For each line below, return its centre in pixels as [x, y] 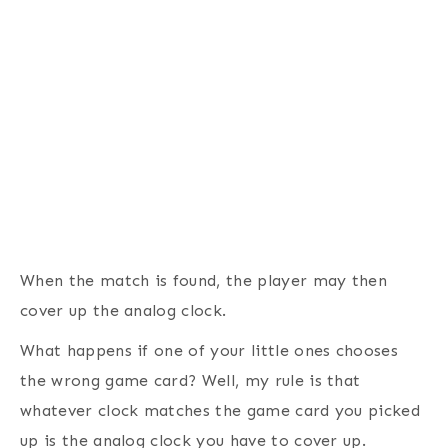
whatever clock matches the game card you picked [220, 410]
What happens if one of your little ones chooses [209, 350]
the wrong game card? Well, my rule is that [190, 380]
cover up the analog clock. [123, 310]
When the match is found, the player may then [204, 280]
